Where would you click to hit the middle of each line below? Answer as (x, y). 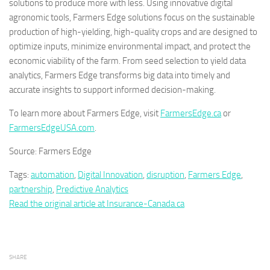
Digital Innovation (110, 175)
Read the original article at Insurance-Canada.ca (97, 204)
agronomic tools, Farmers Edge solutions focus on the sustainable (132, 18)
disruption (165, 175)
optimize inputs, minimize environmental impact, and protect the (130, 47)
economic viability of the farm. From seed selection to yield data (127, 61)
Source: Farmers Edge (50, 152)
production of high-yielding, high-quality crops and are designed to (133, 32)
